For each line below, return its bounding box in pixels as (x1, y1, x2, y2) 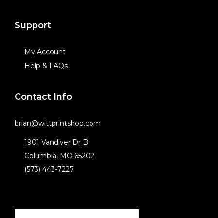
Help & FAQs (24, 61, 68, 70)
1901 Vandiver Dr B (24, 138, 88, 146)
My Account (24, 47, 66, 56)
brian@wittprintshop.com (15, 119, 101, 127)
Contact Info (15, 91, 72, 102)
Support (15, 20, 51, 31)
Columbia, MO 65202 (24, 151, 94, 160)
